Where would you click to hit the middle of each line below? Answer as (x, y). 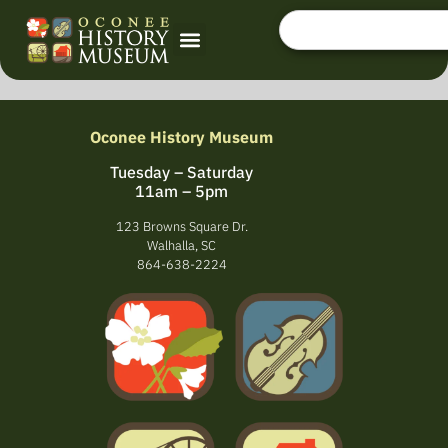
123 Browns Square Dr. (181, 226)
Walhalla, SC (181, 245)
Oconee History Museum (181, 137)
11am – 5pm (181, 191)
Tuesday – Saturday (181, 172)
